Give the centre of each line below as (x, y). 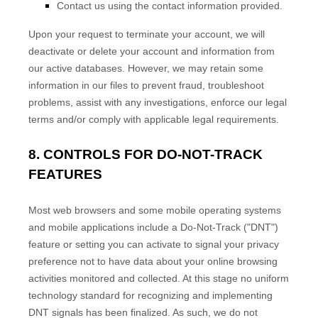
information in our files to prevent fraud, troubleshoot (146, 85)
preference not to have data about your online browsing (153, 261)
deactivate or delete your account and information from (152, 51)
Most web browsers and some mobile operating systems (155, 210)
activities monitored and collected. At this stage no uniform (159, 278)
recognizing (164, 295)
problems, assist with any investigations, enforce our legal (158, 102)
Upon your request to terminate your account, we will (147, 34)
